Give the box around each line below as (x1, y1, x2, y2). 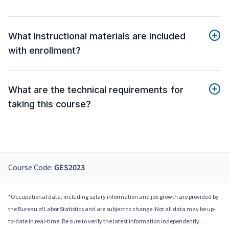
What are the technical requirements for (8, 84, 184, 95)
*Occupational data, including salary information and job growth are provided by (8, 192, 219, 200)
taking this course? (8, 98, 91, 109)
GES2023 (54, 162, 85, 173)
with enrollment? (8, 44, 81, 56)
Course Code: (8, 162, 54, 172)
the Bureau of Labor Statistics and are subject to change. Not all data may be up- (8, 204, 216, 213)
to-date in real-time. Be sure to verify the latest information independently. (8, 217, 201, 225)
